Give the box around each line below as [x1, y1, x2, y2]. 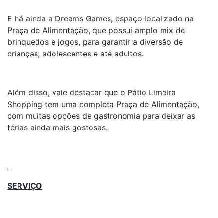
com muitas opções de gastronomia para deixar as [7, 111, 195, 121]
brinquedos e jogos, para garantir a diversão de [7, 37, 183, 47]
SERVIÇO [7, 181, 42, 191]
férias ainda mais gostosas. [7, 123, 108, 132]
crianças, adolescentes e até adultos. [7, 49, 144, 58]
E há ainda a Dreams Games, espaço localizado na [7, 14, 194, 23]
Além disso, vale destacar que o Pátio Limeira [7, 88, 176, 97]
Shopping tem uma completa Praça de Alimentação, [7, 99, 199, 109]
